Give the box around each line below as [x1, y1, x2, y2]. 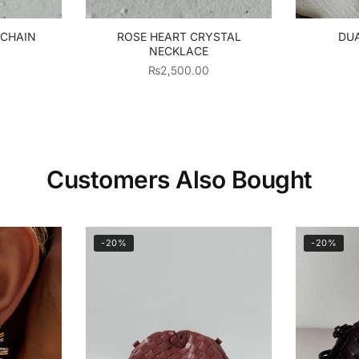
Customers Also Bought [46, 164, 313, 194]
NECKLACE [149, 43, 209, 58]
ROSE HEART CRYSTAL [116, 29, 241, 43]
